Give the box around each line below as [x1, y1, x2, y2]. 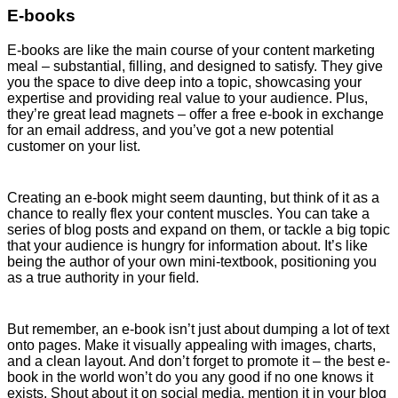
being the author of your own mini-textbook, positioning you [7, 253, 377, 269]
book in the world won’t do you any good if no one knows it [7, 369, 373, 385]
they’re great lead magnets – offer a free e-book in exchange [7, 106, 384, 122]
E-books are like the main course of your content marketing [7, 42, 375, 58]
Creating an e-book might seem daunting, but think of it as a [7, 189, 379, 205]
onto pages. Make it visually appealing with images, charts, [7, 337, 376, 353]
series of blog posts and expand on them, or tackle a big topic [7, 221, 390, 237]
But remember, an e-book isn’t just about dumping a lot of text [7, 321, 389, 337]
